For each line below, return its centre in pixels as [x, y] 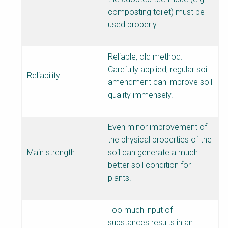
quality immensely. [140, 95]
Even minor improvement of [158, 127]
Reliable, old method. [145, 57]
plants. [120, 178]
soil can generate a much [153, 153]
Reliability [44, 76]
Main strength [51, 153]
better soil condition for [149, 165]
